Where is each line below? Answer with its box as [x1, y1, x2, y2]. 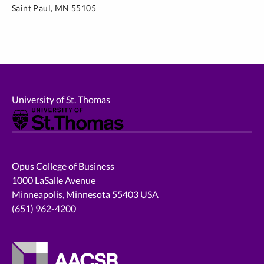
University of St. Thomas [12, 94, 111, 105]
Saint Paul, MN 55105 [12, 3, 96, 13]
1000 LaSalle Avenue [12, 174, 96, 186]
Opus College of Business [12, 160, 115, 171]
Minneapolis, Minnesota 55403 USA [12, 188, 159, 200]
